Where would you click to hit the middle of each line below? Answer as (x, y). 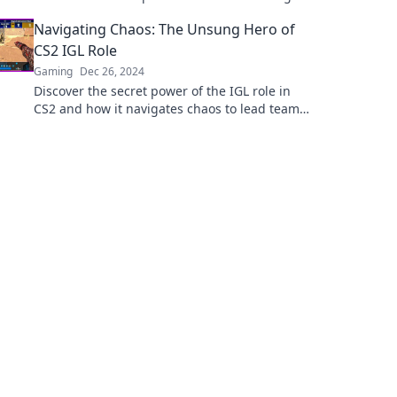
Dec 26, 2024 (112, 71)
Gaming (53, 71)
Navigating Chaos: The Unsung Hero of (164, 29)
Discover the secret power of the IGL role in (162, 91)
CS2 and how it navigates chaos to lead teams (170, 109)
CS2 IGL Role (75, 51)
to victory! (62, 126)
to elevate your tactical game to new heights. (167, 13)
